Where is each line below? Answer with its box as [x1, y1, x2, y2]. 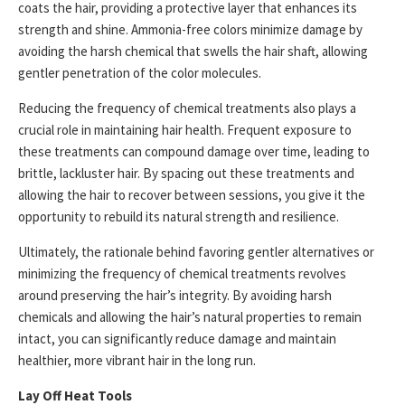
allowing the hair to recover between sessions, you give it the [18, 186, 365, 203]
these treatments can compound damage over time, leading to [18, 143, 370, 160]
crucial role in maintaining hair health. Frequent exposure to [18, 121, 352, 138]
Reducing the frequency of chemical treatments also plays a [18, 99, 356, 117]
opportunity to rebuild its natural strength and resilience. [18, 208, 339, 225]
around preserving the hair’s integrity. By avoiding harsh [18, 287, 332, 304]
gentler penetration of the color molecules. [18, 64, 261, 81]
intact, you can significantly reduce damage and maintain [18, 330, 336, 347]
